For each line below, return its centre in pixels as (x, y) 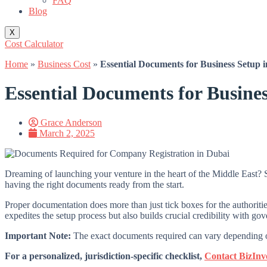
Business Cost (64, 64)
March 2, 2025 (67, 133)
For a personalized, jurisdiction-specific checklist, (105, 256)
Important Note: (38, 235)
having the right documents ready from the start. (94, 184)
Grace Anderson (71, 122)
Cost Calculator (34, 44)
